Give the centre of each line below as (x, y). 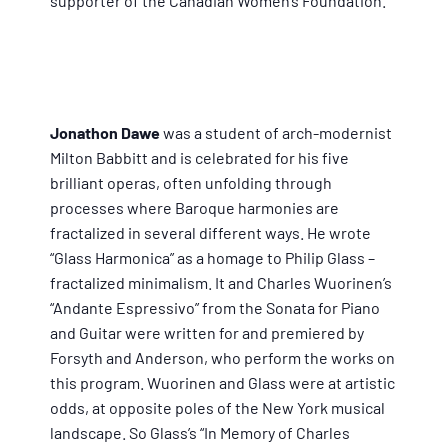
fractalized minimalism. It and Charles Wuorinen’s (221, 283)
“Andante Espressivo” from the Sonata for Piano (215, 308)
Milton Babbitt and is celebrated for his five (199, 158)
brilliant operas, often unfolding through (191, 183)
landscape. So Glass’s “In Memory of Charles (200, 433)
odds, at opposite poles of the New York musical (217, 408)
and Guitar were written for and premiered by (207, 333)
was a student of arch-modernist (276, 133)
